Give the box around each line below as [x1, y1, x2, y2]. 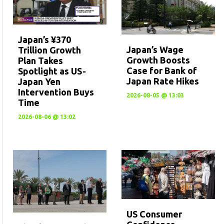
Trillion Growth [18, 45, 81, 55]
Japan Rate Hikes [126, 75, 199, 86]
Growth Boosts [126, 54, 190, 65]
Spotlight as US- [18, 66, 86, 76]
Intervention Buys [18, 87, 94, 97]
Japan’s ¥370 [18, 34, 71, 45]
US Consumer [126, 209, 182, 219]
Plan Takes [18, 55, 63, 66]
